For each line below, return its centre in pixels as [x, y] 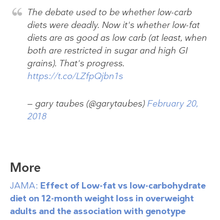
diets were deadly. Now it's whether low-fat [113, 25]
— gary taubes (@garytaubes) [87, 103]
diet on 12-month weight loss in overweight [102, 198]
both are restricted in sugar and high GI [107, 50]
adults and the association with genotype [98, 211]
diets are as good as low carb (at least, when [117, 38]
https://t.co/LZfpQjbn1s [75, 76]
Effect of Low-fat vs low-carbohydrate [123, 185]
